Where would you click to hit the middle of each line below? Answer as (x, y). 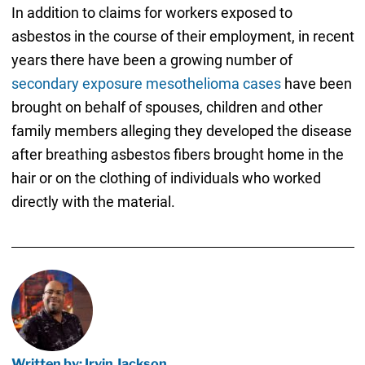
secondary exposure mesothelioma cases (146, 84)
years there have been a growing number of (152, 60)
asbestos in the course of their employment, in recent (182, 37)
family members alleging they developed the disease (181, 131)
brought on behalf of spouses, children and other (167, 108)
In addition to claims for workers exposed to (152, 13)
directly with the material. (93, 202)
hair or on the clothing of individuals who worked (166, 178)
